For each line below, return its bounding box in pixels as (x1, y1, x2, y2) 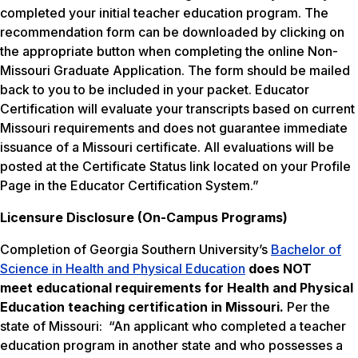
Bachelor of (271, 241, 341, 258)
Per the (287, 299, 330, 316)
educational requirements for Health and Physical (36, 280, 353, 296)
